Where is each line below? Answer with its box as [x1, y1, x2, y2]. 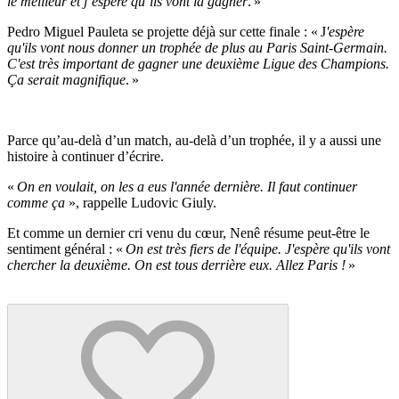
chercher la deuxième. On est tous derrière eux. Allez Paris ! [7, 256, 346, 273]
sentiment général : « [7, 240, 126, 256]
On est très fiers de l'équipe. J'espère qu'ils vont [126, 240, 390, 256]
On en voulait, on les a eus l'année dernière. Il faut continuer [17, 178, 357, 194]
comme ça [7, 194, 69, 210]
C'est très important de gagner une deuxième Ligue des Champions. [7, 55, 389, 71]
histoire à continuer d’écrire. [7, 148, 164, 164]
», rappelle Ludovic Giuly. [69, 194, 216, 210]
